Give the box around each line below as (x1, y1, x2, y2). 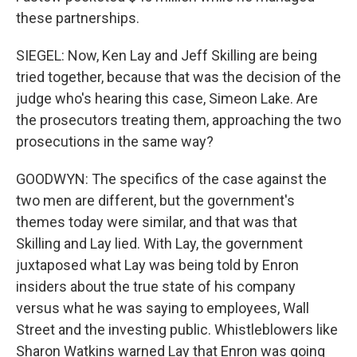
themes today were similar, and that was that (16, 214, 297, 230)
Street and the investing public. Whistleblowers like (16, 321, 338, 338)
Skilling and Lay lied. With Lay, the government (16, 235, 303, 252)
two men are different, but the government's (16, 192, 295, 209)
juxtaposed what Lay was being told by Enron (16, 257, 299, 273)
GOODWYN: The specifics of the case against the (16, 171, 327, 187)
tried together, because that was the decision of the (16, 69, 341, 85)
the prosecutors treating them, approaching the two (16, 112, 341, 128)
